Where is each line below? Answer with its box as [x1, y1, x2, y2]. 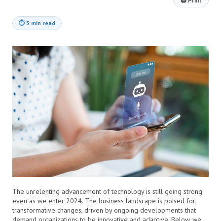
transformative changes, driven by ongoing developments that [12, 205, 196, 215]
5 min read [26, 19, 55, 27]
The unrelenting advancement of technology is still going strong [12, 186, 202, 196]
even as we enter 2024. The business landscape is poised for [12, 196, 195, 205]
